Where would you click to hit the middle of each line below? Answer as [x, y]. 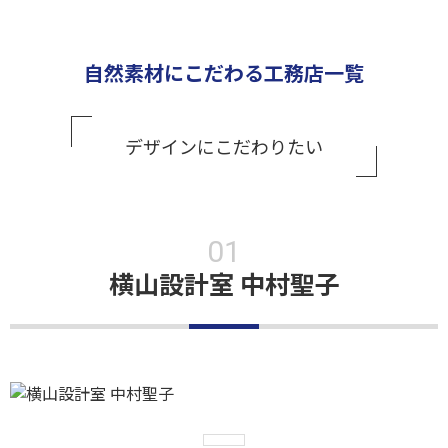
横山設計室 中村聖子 [224, 283]
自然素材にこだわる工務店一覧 [224, 72]
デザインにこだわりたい [224, 146]
